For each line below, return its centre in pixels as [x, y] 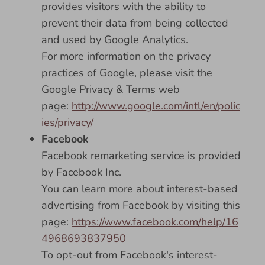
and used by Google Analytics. [115, 40]
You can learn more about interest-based [140, 189]
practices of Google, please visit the [127, 73]
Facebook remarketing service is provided [141, 156]
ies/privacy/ [67, 122]
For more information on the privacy [126, 56]
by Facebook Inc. [81, 172]
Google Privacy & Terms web [111, 89]
